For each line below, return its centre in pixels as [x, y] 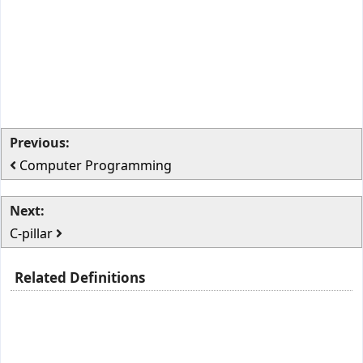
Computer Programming [96, 165]
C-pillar [33, 233]
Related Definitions [80, 278]
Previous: [40, 143]
